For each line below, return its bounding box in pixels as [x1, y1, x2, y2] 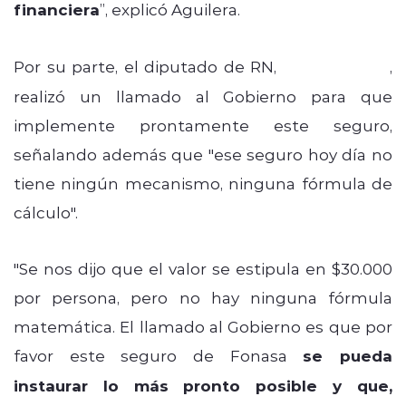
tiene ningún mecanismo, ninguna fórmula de [14, 172, 392, 193]
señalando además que [14, 143, 208, 164]
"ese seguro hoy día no [208, 143, 393, 164]
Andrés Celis [282, 55, 390, 77]
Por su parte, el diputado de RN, [14, 55, 283, 76]
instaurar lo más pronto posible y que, [14, 374, 392, 396]
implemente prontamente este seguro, [14, 114, 392, 135]
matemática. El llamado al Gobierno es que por [14, 315, 392, 336]
